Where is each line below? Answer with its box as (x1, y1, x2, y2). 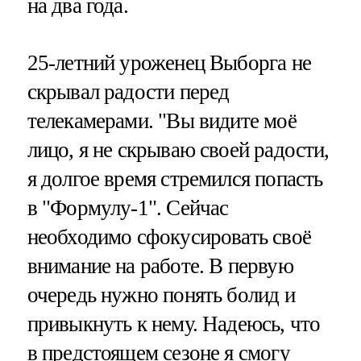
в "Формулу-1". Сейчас (27, 196, 229, 221)
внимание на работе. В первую (27, 254, 293, 279)
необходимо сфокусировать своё (27, 225, 311, 250)
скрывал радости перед (27, 80, 230, 105)
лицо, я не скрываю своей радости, (27, 138, 330, 163)
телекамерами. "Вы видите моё (27, 109, 297, 134)
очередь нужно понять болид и (27, 283, 295, 308)
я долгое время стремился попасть (27, 167, 323, 192)
